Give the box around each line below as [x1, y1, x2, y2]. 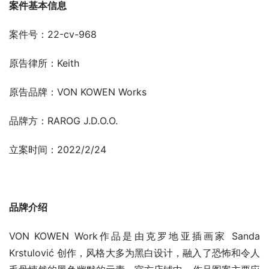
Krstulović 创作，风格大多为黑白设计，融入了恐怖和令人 [9, 247, 260, 259]
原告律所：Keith [9, 57, 79, 70]
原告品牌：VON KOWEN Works [9, 86, 147, 98]
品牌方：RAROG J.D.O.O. [9, 115, 118, 127]
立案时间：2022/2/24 [9, 144, 106, 156]
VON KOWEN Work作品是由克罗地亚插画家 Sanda [9, 230, 260, 243]
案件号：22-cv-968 [9, 28, 97, 41]
